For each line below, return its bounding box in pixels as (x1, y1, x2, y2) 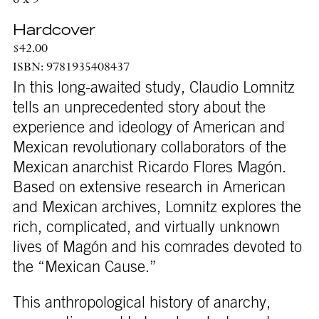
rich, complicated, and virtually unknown (12, 219, 280, 235)
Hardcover (12, 23, 95, 38)
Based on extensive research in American (12, 179, 286, 195)
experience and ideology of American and (12, 119, 285, 135)
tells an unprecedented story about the (12, 99, 266, 115)
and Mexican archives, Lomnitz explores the (12, 199, 301, 215)
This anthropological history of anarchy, (12, 294, 271, 310)
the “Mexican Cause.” (12, 258, 157, 275)
